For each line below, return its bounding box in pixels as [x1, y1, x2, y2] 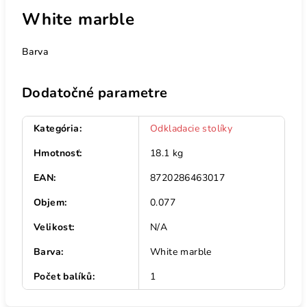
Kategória [34, 121, 79, 135]
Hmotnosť [34, 146, 80, 160]
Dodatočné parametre [22, 83, 168, 102]
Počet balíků [34, 269, 93, 283]
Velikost [34, 220, 73, 234]
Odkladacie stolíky [150, 121, 233, 135]
